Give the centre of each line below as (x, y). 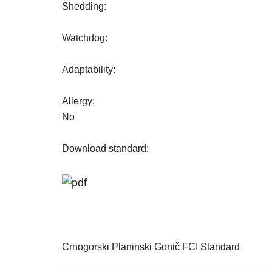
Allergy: (78, 101)
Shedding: (84, 6)
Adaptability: (89, 70)
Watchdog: (85, 38)
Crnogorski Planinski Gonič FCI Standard (151, 247)
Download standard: (105, 148)
